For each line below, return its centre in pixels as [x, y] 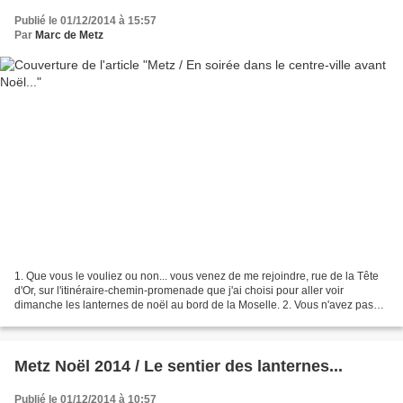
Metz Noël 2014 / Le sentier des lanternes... [179, 366]
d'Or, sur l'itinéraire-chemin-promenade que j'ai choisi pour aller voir [179, 290]
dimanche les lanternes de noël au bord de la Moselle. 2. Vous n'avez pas [194, 304]
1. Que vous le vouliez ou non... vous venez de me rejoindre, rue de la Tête [197, 276]
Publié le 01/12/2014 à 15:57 [85, 21]
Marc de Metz [69, 36]
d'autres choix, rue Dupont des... [93, 319]
